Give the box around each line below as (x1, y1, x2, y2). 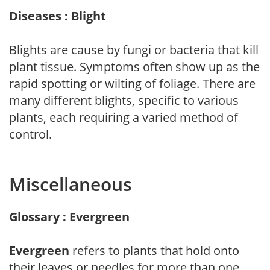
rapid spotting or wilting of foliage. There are (9, 75, 256, 92)
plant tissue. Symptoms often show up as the (9, 58, 260, 75)
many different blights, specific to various (9, 92, 239, 108)
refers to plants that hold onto (69, 242, 239, 259)
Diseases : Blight (9, 7, 106, 24)
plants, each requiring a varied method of (9, 108, 238, 125)
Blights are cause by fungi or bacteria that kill (9, 41, 259, 58)
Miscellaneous (9, 171, 132, 196)
